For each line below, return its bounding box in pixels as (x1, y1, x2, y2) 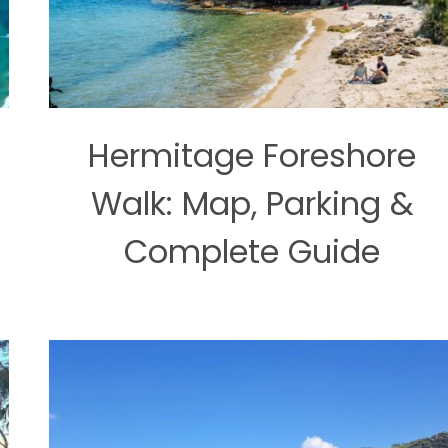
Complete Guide (124, 228, 380, 274)
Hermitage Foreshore (88, 132, 416, 178)
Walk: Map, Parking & (90, 180, 414, 226)
